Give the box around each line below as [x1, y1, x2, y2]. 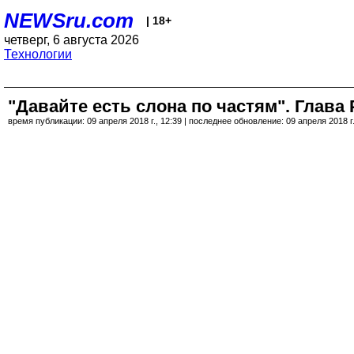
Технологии [4, 47, 72, 61]
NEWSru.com [4, 9, 134, 32]
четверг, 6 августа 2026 [4, 33, 139, 47]
